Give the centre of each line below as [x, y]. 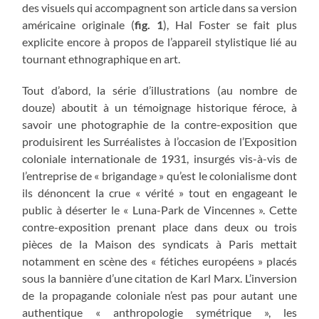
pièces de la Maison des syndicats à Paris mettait [159, 244]
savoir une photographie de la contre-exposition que [159, 124]
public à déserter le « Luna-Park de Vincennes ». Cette [159, 209]
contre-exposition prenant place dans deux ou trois [159, 226]
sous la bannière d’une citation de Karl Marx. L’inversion [159, 278]
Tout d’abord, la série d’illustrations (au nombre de [159, 90]
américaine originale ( [79, 24]
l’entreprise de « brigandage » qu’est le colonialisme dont [159, 175]
